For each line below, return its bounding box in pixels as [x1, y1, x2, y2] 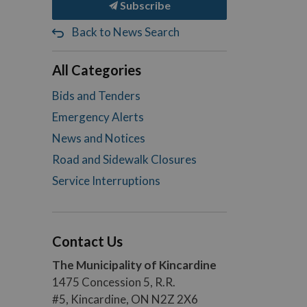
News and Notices [52, 131, 145, 145]
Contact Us [52, 233, 123, 249]
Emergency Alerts [52, 110, 144, 124]
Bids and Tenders [52, 88, 140, 103]
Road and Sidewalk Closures [52, 152, 197, 167]
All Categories [52, 62, 141, 78]
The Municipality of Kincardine [52, 258, 217, 272]
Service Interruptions [52, 173, 160, 188]
